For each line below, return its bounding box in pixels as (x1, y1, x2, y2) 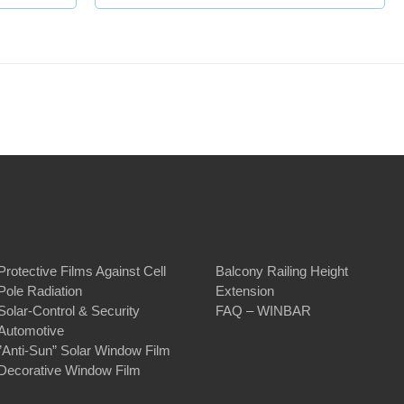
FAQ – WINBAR (216, 303, 311, 319)
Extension (216, 283, 274, 299)
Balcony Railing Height (216, 263, 348, 280)
